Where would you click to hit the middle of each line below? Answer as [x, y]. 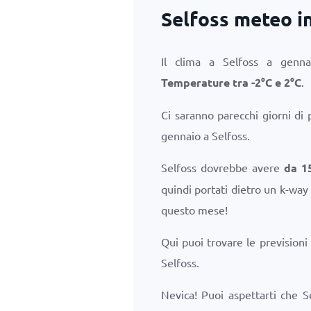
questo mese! [194, 210]
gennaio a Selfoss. [205, 135]
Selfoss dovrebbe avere [223, 167]
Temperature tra [206, 82]
